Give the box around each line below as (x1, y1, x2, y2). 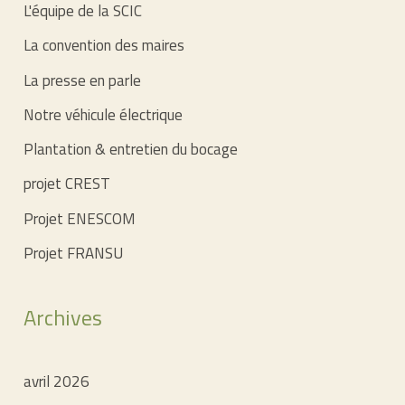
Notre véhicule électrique (24, 102, 184, 127)
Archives (24, 300, 103, 334)
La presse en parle (24, 68, 142, 92)
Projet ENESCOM (24, 206, 137, 231)
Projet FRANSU (24, 240, 124, 265)
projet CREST (24, 172, 111, 196)
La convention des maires (24, 33, 185, 58)
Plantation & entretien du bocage (24, 137, 239, 162)
